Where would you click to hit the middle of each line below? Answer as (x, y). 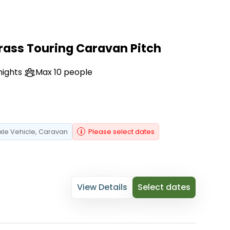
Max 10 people (64, 72)
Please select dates (122, 132)
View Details (102, 187)
